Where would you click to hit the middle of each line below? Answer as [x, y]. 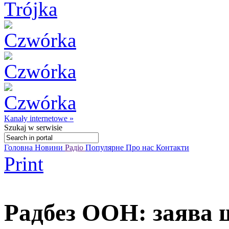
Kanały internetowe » [39, 118]
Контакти [173, 147]
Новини [50, 147]
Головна [19, 147]
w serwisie [44, 128]
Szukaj [15, 128]
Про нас [141, 147]
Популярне [106, 147]
